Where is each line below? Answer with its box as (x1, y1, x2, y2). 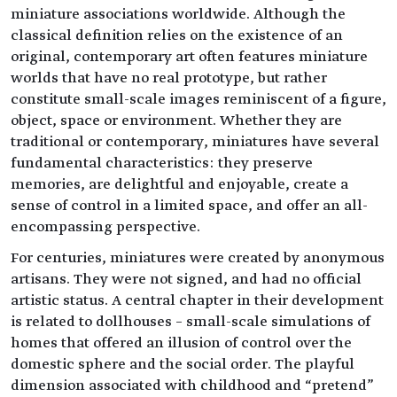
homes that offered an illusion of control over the (11, 334, 352, 351)
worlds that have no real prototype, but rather (11, 69, 327, 86)
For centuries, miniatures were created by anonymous (11, 249, 385, 266)
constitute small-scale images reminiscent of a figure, (11, 90, 386, 107)
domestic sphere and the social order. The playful (11, 355, 354, 372)
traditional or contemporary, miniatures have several (11, 133, 379, 150)
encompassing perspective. (11, 218, 200, 235)
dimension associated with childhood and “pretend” (11, 377, 374, 393)
